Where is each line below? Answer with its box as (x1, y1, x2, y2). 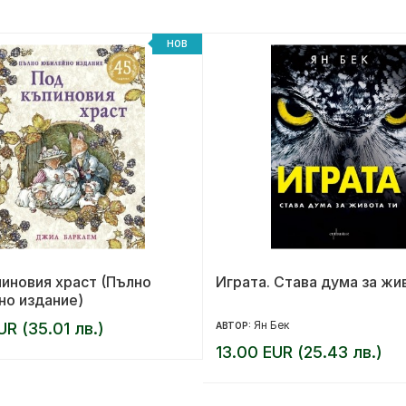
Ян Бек (254, 317, 289, 332)
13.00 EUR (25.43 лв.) (216, 342, 382, 362)
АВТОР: (216, 319, 254, 331)
